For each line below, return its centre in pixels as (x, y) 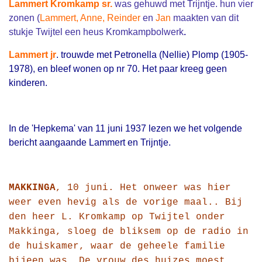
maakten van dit (206, 18)
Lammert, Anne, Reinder (91, 18)
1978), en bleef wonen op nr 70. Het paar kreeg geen (118, 69)
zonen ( (24, 18)
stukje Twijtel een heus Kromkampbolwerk (96, 32)
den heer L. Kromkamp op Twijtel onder (117, 217)
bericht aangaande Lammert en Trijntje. (90, 143)
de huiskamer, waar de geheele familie (117, 247)
